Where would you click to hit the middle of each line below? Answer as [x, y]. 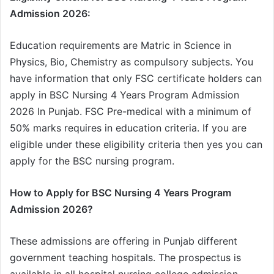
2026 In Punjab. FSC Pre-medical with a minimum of [131, 111]
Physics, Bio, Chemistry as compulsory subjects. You [131, 61]
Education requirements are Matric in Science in [120, 45]
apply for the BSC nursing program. [92, 161]
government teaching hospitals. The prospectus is [125, 257]
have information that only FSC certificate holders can [136, 78]
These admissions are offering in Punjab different [124, 241]
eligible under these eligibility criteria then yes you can [136, 144]
